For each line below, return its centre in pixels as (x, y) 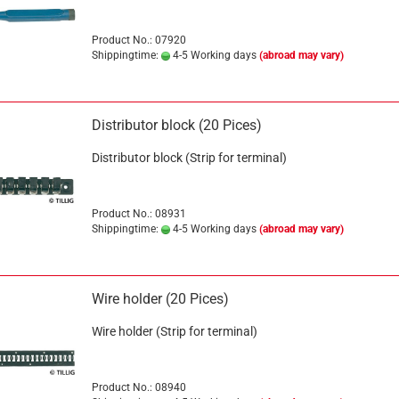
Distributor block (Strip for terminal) (189, 158)
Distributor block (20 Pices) (176, 125)
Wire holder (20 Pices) (160, 299)
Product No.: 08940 (138, 387)
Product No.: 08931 (138, 214)
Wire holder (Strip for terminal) (174, 331)
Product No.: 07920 (138, 40)
